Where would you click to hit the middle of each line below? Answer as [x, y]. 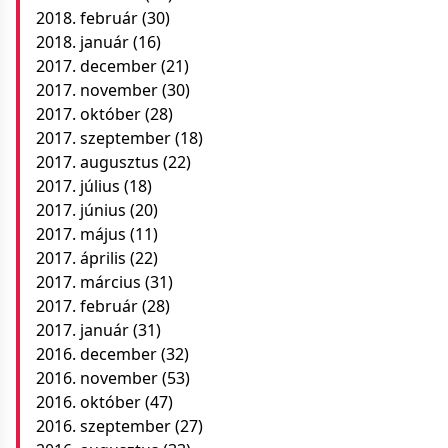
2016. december [96, 354]
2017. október [88, 114]
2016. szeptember [103, 426]
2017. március [88, 282]
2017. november [97, 90]
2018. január [82, 42]
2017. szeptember [103, 138]
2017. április [81, 258]
